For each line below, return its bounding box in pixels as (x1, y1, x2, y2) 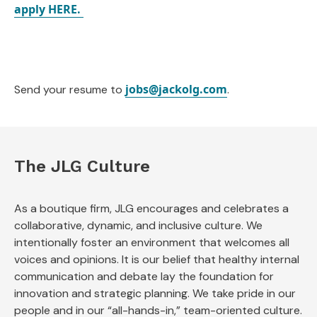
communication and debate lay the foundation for (14, 269, 274, 284)
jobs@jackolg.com (125, 81, 227, 97)
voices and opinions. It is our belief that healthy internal (14, 252, 299, 267)
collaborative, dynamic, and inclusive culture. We (14, 218, 263, 233)
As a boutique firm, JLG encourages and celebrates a (14, 201, 289, 216)
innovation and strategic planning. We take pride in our (14, 286, 296, 301)
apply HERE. (14, 1, 83, 17)
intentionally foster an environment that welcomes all (14, 235, 289, 250)
